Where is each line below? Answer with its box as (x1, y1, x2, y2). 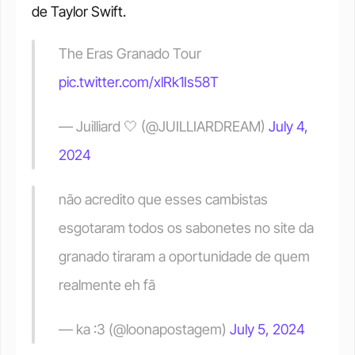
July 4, (269, 118, 308, 135)
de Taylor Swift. (32, 3, 126, 20)
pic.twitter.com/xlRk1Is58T (59, 74, 219, 90)
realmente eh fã (59, 277, 155, 293)
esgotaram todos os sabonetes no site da (59, 219, 314, 236)
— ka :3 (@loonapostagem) (59, 321, 230, 338)
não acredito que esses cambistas (59, 191, 268, 208)
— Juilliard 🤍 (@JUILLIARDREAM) (59, 118, 269, 135)
